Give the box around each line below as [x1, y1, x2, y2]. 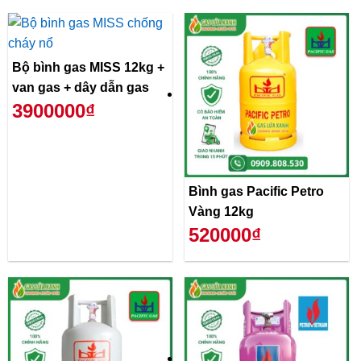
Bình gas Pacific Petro [189, 184, 324, 198]
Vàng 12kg [189, 204, 254, 218]
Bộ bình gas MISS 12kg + [12, 60, 164, 74]
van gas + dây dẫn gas [12, 80, 149, 94]
